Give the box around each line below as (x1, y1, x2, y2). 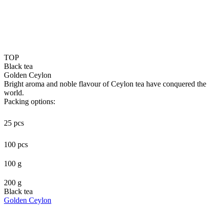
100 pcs (4, 140, 28, 149)
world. (4, 88, 24, 97)
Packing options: (4, 97, 55, 106)
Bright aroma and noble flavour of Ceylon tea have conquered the (4, 79, 206, 88)
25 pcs (4, 118, 24, 127)
